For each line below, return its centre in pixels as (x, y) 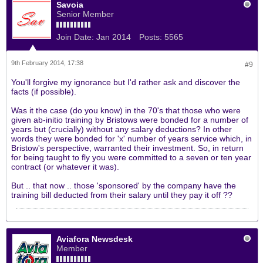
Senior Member (85, 14)
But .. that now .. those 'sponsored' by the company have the (124, 186)
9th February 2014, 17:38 (47, 63)
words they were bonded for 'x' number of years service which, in (131, 139)
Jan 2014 (114, 37)
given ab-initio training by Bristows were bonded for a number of (130, 120)
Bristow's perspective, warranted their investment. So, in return (127, 148)
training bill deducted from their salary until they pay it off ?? (122, 195)
